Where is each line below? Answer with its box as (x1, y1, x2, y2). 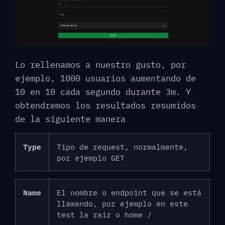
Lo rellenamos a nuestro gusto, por (15, 59, 186, 70)
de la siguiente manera (15, 113, 126, 125)
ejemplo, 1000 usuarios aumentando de (15, 72, 196, 84)
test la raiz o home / (57, 209, 152, 220)
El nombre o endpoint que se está (57, 187, 201, 198)
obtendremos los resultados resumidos (15, 99, 196, 111)
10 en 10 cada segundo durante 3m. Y (15, 86, 191, 97)
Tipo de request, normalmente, (57, 142, 188, 152)
